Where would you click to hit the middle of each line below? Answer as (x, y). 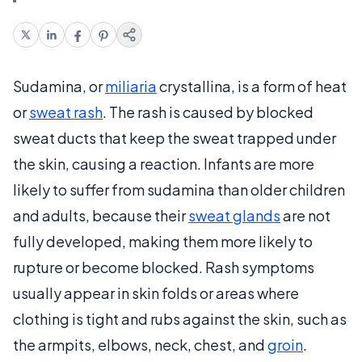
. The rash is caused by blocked (208, 112)
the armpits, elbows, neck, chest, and (140, 344)
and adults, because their (101, 215)
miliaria (131, 86)
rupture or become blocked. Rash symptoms (164, 267)
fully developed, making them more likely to (163, 241)
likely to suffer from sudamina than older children (179, 189)
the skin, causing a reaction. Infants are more (164, 163)
